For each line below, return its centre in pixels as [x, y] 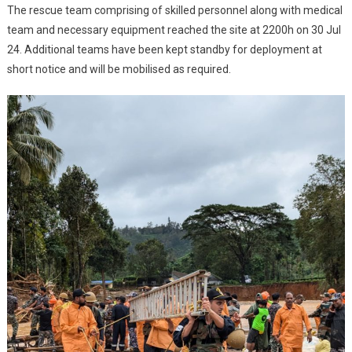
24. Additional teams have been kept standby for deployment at [164, 50]
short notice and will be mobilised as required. [119, 70]
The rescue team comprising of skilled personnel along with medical [174, 11]
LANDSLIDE [278, 8]
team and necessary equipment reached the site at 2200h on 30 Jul [174, 30]
